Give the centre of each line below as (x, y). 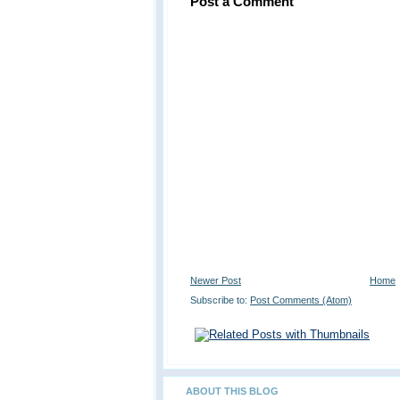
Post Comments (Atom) (301, 300)
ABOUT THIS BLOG (232, 391)
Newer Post (216, 280)
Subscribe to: (220, 300)
